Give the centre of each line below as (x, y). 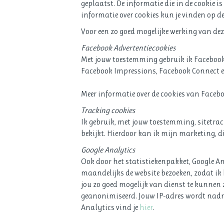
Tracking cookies (108, 110)
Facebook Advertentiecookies (128, 47)
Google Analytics (108, 149)
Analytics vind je (110, 207)
